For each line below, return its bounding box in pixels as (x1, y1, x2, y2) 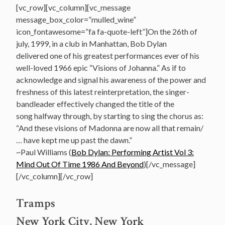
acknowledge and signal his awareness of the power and (16, 74, 206, 84)
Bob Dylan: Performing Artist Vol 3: (71, 147, 194, 157)
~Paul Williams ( (16, 147, 71, 157)
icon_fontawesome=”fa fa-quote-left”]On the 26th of (16, 26, 197, 36)
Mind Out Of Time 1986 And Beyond (16, 159, 144, 169)
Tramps (16, 195, 55, 211)
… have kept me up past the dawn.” (16, 135, 132, 145)
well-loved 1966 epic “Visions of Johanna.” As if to (16, 62, 186, 72)
